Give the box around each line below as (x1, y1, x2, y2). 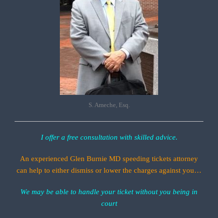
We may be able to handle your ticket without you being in (20, 187, 198, 196)
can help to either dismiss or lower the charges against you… (17, 166, 201, 174)
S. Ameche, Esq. (88, 101, 130, 109)
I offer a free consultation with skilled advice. (40, 133, 178, 141)
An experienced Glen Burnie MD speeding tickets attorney (20, 154, 198, 163)
